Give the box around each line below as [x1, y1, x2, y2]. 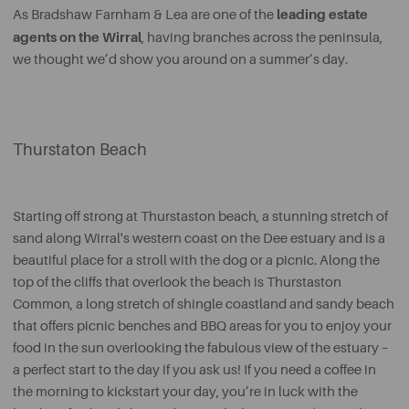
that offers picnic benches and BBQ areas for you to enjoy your [13, 319, 392, 334]
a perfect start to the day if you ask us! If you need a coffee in [13, 362, 376, 378]
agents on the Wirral [13, 29, 142, 46]
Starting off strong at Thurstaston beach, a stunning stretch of [13, 209, 388, 225]
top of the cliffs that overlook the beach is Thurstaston [13, 275, 341, 290]
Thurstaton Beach [13, 141, 147, 159]
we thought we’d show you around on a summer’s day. [13, 52, 348, 68]
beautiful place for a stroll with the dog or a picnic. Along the [13, 253, 380, 268]
